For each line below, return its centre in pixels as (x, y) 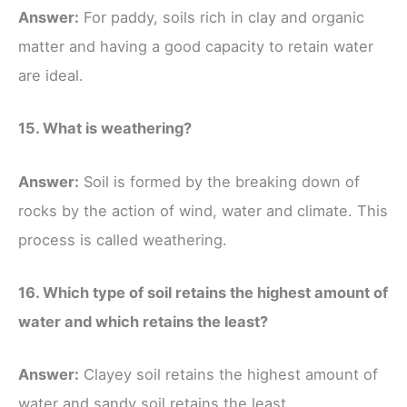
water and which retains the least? (143, 321)
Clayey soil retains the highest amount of (228, 375)
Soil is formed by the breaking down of (219, 181)
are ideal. (51, 76)
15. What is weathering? (105, 129)
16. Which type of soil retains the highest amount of (203, 292)
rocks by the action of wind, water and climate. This (203, 210)
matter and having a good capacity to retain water (196, 47)
